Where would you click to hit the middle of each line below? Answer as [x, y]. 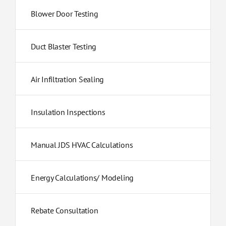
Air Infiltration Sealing [67, 79]
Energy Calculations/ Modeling [82, 178]
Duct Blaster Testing [64, 47]
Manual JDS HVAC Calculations [82, 145]
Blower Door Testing [64, 14]
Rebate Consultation [64, 211]
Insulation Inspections [68, 112]
